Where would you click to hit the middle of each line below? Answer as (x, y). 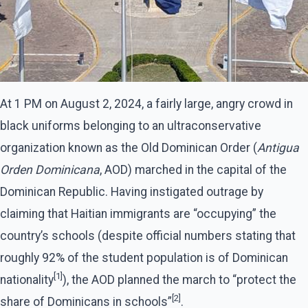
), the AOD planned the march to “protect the (179, 279)
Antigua (278, 147)
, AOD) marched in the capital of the (193, 169)
